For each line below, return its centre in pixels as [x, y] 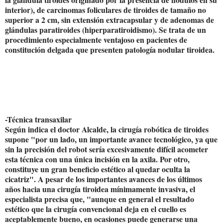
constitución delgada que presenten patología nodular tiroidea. [110, 49]
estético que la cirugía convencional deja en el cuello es [96, 209]
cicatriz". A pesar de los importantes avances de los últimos [104, 179]
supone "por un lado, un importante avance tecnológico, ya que [111, 139]
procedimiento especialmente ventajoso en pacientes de [96, 39]
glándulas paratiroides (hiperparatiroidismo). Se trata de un [106, 29]
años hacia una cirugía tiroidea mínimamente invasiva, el [100, 189]
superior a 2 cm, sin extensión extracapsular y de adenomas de [110, 19]
